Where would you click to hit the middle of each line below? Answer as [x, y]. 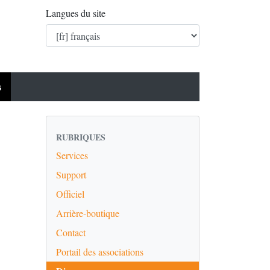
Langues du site [76, 13]
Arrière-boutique [88, 213]
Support [71, 174]
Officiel [70, 194]
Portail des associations [100, 252]
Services [72, 155]
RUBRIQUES [81, 137]
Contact [71, 232]
